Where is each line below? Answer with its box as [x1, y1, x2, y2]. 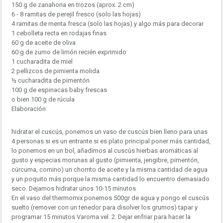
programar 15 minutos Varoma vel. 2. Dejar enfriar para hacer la [11, 213, 191, 221]
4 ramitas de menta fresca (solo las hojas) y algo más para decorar [11, 19, 204, 27]
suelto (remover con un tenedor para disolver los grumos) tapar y [11, 204, 198, 212]
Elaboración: [11, 105, 47, 112]
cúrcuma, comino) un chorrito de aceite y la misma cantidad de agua [11, 166, 208, 174]
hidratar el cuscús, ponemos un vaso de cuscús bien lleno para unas [11, 128, 208, 136]
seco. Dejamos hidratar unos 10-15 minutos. [11, 185, 137, 193]
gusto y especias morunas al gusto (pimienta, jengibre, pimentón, [11, 156, 199, 164]
